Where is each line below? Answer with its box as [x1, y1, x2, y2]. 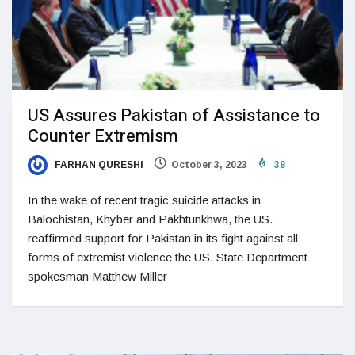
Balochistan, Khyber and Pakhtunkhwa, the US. [28, 212, 273, 227]
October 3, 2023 [171, 158, 247, 170]
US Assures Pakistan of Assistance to [28, 102, 320, 128]
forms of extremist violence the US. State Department [28, 250, 307, 265]
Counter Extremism [28, 123, 178, 149]
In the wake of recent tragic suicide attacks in [28, 193, 261, 208]
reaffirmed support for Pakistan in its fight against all [28, 231, 298, 246]
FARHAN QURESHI [52, 158, 143, 170]
